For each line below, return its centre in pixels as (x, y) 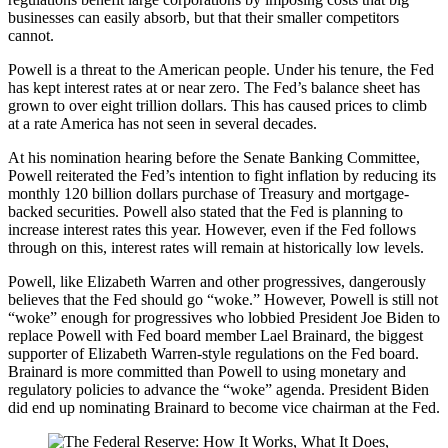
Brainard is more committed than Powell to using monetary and (207, 371)
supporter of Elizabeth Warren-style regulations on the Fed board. (213, 353)
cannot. (31, 35)
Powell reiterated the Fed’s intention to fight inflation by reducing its (222, 175)
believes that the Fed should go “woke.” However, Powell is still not (223, 299)
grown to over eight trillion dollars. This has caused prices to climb (217, 105)
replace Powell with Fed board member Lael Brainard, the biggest (215, 335)
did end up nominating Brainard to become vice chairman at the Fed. (224, 407)
